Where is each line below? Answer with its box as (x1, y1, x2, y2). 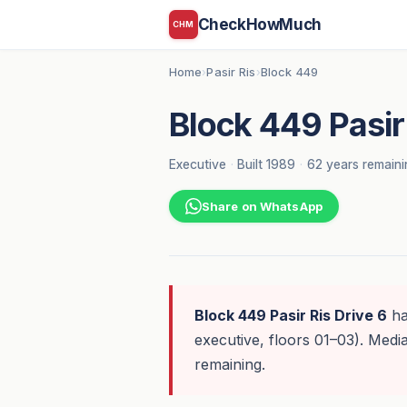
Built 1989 (237, 155, 296, 172)
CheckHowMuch (197, 15, 322, 34)
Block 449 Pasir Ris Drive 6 (194, 306, 387, 325)
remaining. (194, 355, 265, 374)
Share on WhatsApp (201, 199, 323, 214)
